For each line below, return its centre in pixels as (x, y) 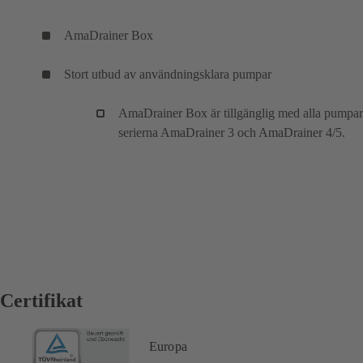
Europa (168, 346)
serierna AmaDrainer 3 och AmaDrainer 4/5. (232, 132)
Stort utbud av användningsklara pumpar (168, 74)
